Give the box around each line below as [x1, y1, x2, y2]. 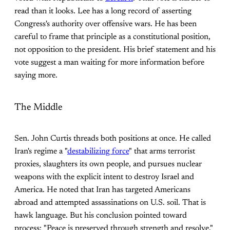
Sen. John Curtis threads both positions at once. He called [14, 135, 211, 143]
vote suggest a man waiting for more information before [14, 58, 204, 67]
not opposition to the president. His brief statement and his [14, 45, 216, 54]
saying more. [14, 71, 57, 80]
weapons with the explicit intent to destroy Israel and [14, 173, 194, 182]
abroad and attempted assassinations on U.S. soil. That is [14, 199, 206, 207]
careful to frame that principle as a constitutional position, [14, 32, 210, 41]
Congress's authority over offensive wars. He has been [14, 20, 197, 28]
